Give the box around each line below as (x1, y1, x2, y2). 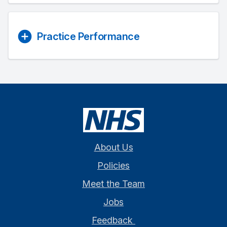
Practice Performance (37, 30, 139, 43)
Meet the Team (82, 178, 145, 189)
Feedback (92, 215, 135, 225)
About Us (94, 142, 133, 153)
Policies (97, 160, 130, 171)
